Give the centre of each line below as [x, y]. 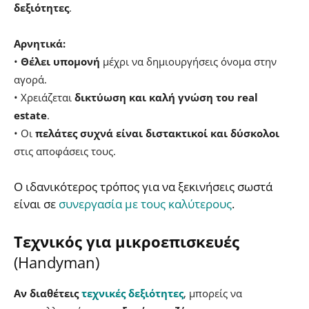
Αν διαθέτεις [48, 293]
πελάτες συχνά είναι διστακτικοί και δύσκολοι [157, 133]
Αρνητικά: [40, 44]
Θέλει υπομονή [60, 62]
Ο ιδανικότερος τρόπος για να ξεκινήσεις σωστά [143, 187]
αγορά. [30, 80]
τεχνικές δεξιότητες [132, 293]
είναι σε [35, 204]
